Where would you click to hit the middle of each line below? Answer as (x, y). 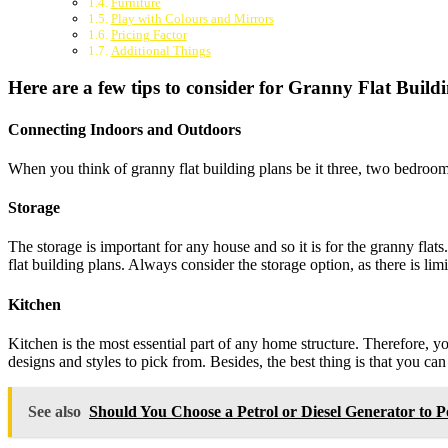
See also (54, 411)
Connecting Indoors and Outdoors (124, 129)
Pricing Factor (148, 34)
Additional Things (160, 50)
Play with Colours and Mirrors (192, 18)
